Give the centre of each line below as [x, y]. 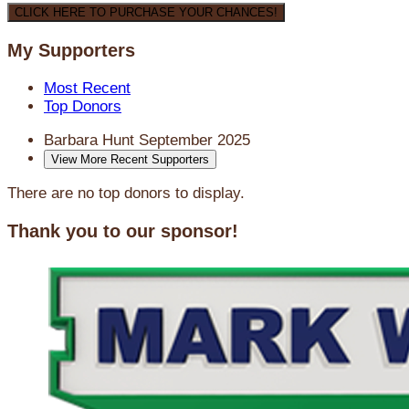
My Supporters [71, 51]
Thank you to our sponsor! [123, 231]
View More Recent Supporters [130, 160]
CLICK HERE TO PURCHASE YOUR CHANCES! [146, 13]
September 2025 [194, 141]
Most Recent [87, 89]
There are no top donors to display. [126, 194]
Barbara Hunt [91, 141]
